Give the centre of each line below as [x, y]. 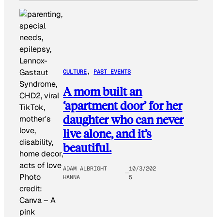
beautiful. [87, 147]
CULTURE [75, 72]
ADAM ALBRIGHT [85, 168]
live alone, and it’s [108, 133]
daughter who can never [124, 119]
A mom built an [103, 91]
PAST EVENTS [112, 72]
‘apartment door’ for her [123, 105]
